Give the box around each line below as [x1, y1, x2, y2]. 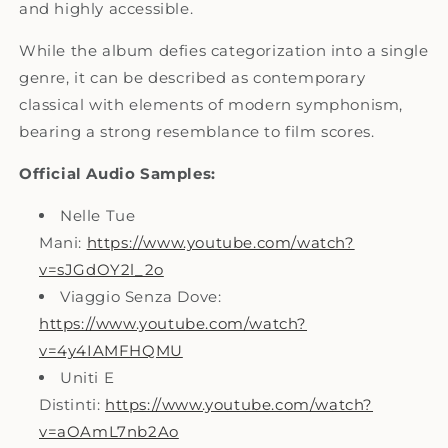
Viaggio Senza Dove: [60, 286, 222, 306]
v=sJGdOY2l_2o [39, 259, 164, 279]
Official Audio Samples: [19, 163, 216, 183]
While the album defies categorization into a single [19, 40, 429, 60]
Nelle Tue [60, 205, 136, 225]
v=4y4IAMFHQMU [39, 340, 183, 360]
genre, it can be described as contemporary [19, 67, 366, 87]
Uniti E [60, 367, 115, 387]
